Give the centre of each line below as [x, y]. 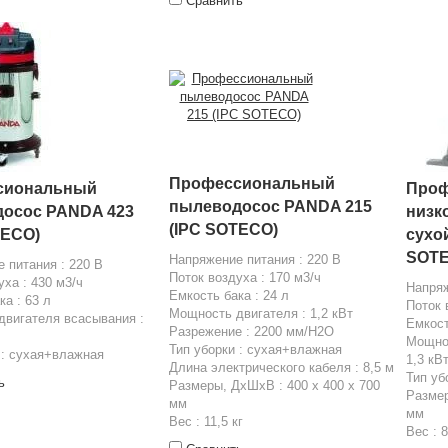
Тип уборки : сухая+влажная [255, 349]
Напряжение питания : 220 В [255, 259]
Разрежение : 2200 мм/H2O [251, 331]
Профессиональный [252, 183]
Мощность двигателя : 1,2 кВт [261, 313]
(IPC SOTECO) [223, 229]
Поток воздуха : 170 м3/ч [245, 277]
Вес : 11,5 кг [206, 421]
